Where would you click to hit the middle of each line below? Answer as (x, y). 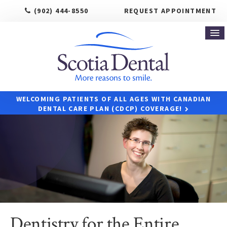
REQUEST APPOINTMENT (170, 11)
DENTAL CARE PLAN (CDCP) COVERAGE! (110, 108)
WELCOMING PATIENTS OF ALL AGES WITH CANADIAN (113, 99)
